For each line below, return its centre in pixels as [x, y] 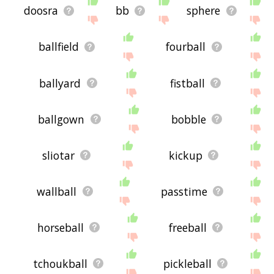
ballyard [60, 83]
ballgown [61, 119]
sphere [204, 11]
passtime [184, 191]
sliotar [58, 155]
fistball [187, 83]
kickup [185, 155]
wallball [57, 191]
